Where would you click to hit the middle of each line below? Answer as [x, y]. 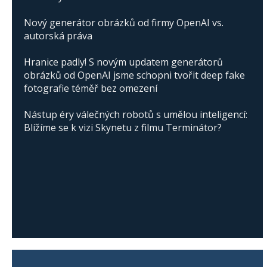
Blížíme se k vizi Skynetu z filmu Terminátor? [123, 128]
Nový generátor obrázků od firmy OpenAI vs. [124, 23]
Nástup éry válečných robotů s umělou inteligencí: [136, 115]
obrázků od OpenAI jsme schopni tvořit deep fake [134, 75]
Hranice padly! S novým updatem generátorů [123, 62]
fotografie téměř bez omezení [91, 89]
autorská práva [58, 36]
